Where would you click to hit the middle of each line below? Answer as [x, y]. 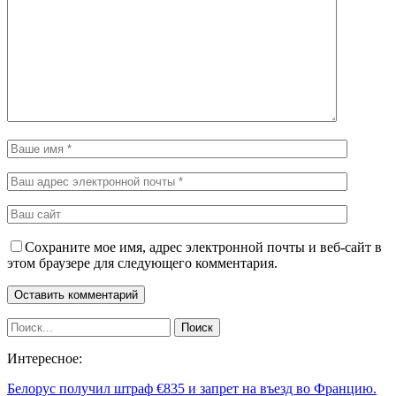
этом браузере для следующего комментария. [142, 263]
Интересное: [45, 358]
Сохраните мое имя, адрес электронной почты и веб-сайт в [203, 247]
